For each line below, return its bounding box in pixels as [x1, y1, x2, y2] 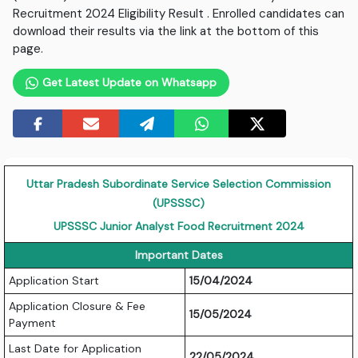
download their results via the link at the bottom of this [13, 23, 320, 40]
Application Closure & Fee [9, 299, 146, 314]
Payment [9, 316, 57, 331]
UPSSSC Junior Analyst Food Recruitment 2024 [53, 219, 304, 234]
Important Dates [134, 248, 223, 263]
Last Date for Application [9, 341, 142, 356]
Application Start [9, 273, 100, 288]
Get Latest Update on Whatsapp [38, 75, 217, 90]
